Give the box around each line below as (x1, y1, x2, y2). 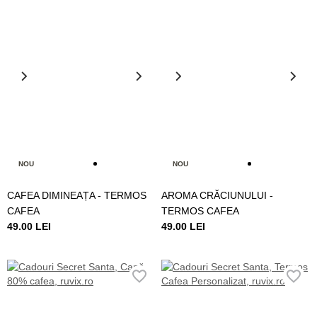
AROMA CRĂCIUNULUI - (161, 189, 273, 201)
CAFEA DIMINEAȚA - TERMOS (7, 189, 146, 201)
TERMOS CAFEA (161, 204, 239, 217)
